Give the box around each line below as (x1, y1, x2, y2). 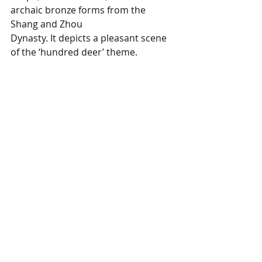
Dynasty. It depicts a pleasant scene (11, 32, 169, 44)
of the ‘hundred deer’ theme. (11, 46, 140, 58)
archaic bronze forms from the (11, 4, 148, 16)
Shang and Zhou (11, 18, 85, 30)
